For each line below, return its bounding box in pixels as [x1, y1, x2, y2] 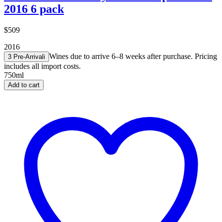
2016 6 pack [4, 2, 64, 15]
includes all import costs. [4, 61, 81, 70]
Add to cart [8, 81, 40, 89]
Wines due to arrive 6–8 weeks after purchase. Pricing [49, 52, 217, 60]
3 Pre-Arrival [8, 53, 44, 60]
